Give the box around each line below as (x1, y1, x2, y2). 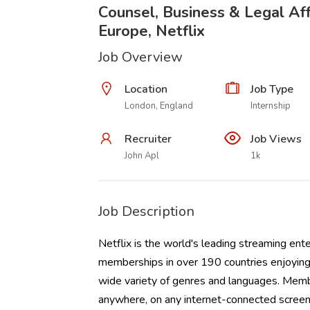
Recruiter (125, 131, 172, 147)
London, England (125, 100, 193, 112)
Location (125, 82, 167, 97)
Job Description (98, 202, 194, 221)
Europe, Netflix (98, 21, 205, 42)
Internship (250, 100, 291, 112)
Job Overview (98, 48, 183, 66)
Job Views (250, 131, 302, 147)
